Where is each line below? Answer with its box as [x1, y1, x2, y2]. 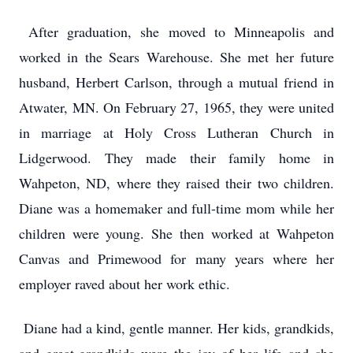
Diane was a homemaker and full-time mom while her [19, 199, 334, 217]
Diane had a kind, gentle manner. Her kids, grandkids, [19, 318, 334, 337]
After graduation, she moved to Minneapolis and [19, 22, 334, 41]
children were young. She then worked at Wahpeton [19, 224, 334, 243]
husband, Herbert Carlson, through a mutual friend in [19, 72, 334, 91]
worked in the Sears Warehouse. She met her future [19, 47, 334, 66]
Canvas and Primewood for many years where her [19, 249, 334, 268]
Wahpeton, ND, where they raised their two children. [19, 173, 334, 192]
